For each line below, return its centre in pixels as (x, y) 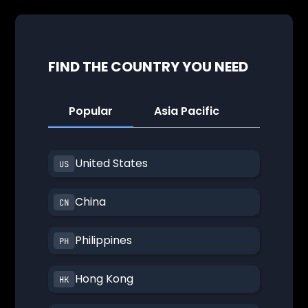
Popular (91, 111)
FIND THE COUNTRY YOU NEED (148, 67)
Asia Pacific (187, 111)
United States (112, 164)
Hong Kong (104, 279)
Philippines (104, 241)
